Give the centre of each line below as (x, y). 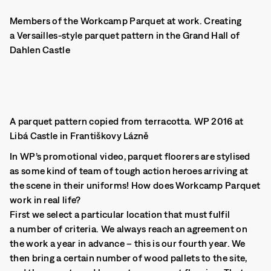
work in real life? (45, 200)
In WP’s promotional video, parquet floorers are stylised (130, 156)
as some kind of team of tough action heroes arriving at (129, 171)
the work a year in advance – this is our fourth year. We (128, 243)
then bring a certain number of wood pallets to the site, (129, 258)
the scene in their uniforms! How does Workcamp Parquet (135, 185)
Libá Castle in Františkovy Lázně (79, 135)
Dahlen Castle (40, 50)
